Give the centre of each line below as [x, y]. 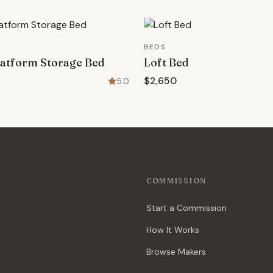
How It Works [173, 230]
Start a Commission [186, 208]
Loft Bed [166, 62]
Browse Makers [176, 252]
